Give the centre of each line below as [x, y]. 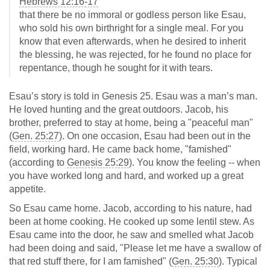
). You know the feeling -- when [195, 162]
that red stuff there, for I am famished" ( [90, 261]
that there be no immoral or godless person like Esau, [133, 15]
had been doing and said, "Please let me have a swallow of [135, 248]
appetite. [27, 189]
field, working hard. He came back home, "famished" [120, 149]
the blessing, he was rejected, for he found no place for [135, 55]
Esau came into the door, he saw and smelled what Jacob [131, 235]
